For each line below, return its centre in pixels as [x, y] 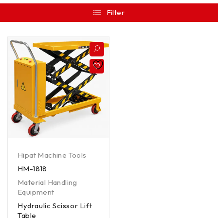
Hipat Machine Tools [52, 155]
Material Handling [47, 182]
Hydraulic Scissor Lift [55, 205]
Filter [115, 12]
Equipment [36, 192]
